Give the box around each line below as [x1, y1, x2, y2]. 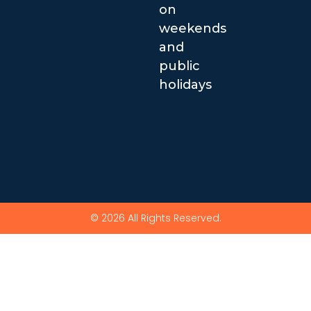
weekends [158, 21, 226, 37]
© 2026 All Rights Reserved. [90, 211, 221, 226]
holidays [158, 77, 212, 93]
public [158, 58, 200, 74]
